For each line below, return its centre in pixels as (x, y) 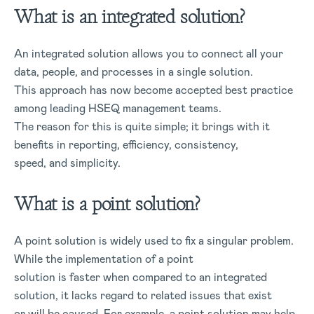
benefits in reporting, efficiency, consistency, (126, 145)
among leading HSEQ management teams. (118, 108)
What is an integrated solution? (130, 17)
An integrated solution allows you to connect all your (149, 54)
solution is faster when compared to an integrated (141, 277)
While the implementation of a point (104, 259)
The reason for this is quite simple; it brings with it (142, 127)
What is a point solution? (107, 204)
